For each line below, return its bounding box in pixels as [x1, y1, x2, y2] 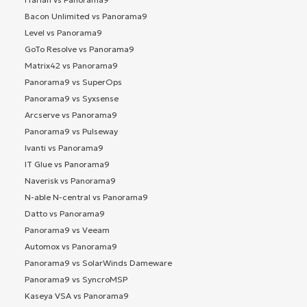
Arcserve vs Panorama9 [25, 109, 117, 120]
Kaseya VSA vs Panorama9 [25, 290, 129, 301]
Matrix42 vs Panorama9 [25, 60, 118, 71]
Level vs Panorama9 [25, 27, 102, 38]
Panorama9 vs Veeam [25, 224, 110, 235]
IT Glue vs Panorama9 [25, 158, 110, 169]
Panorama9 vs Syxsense [25, 93, 119, 103]
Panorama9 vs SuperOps [25, 76, 122, 87]
